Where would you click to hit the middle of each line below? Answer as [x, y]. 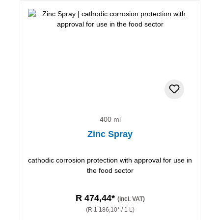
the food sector [110, 170]
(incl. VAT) [131, 199]
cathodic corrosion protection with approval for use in [110, 160]
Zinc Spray [110, 134]
